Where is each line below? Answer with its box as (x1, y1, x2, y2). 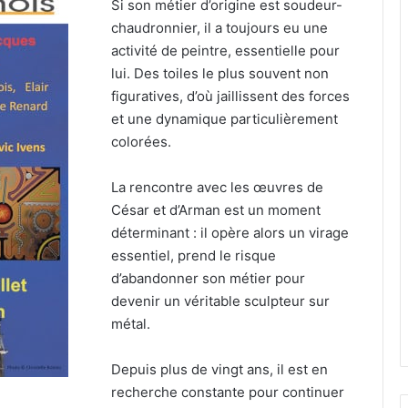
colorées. (111, 132, 172, 150)
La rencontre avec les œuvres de (111, 178, 324, 196)
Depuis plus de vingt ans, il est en (111, 360, 329, 378)
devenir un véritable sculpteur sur (111, 291, 331, 310)
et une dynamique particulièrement (111, 109, 339, 127)
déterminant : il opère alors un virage (111, 223, 350, 241)
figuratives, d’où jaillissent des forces (111, 87, 351, 105)
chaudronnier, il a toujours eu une (111, 18, 329, 36)
